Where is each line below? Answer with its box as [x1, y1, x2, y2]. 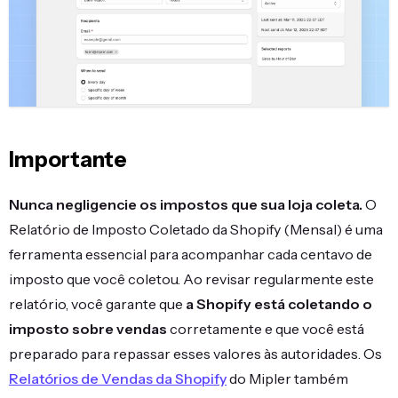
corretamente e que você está [167, 319, 364, 338]
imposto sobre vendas [9, 319, 167, 338]
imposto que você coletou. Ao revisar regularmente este [9, 269, 374, 288]
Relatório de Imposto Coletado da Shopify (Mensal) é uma [9, 219, 383, 238]
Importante [9, 146, 127, 172]
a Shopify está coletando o [186, 294, 372, 313]
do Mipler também [227, 369, 348, 387]
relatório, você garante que [9, 294, 186, 313]
